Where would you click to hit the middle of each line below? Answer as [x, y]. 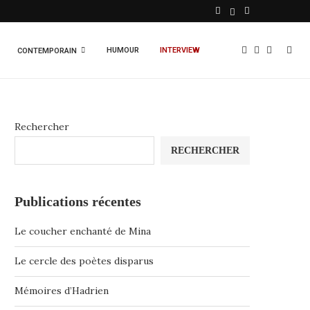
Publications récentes [78, 201]
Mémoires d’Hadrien [62, 291]
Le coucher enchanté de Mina [83, 231]
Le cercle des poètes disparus [84, 261]
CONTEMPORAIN [47, 51]
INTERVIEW [180, 50]
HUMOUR [123, 50]
